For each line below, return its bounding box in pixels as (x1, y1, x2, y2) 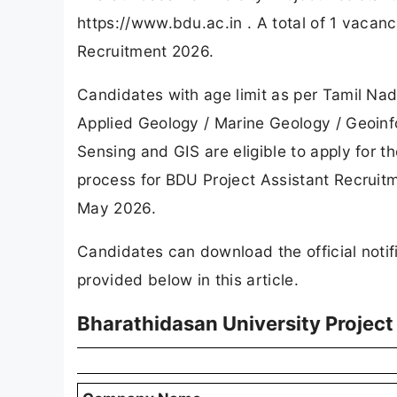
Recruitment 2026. (77, 41, 214, 60)
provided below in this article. (77, 270, 299, 290)
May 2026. (77, 198, 156, 218)
